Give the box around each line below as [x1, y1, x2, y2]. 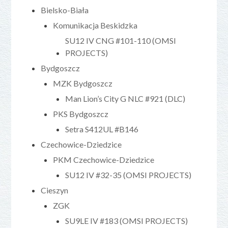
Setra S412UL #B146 [65, 124, 139, 134]
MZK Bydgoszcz [53, 78, 113, 88]
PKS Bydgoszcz [53, 108, 109, 119]
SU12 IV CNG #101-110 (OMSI [65, 35, 177, 45]
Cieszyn [41, 185, 69, 195]
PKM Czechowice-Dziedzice [53, 154, 155, 164]
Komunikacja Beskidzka [53, 20, 138, 30]
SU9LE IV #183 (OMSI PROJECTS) [65, 215, 188, 225]
